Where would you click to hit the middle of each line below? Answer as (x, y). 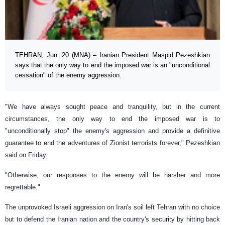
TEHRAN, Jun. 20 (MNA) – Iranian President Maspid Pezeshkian (113, 55)
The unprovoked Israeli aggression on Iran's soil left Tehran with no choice (113, 207)
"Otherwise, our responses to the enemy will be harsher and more (113, 175)
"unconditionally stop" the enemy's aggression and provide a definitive (113, 131)
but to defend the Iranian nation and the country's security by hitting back (113, 219)
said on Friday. (26, 155)
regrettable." (23, 187)
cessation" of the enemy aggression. (68, 75)
